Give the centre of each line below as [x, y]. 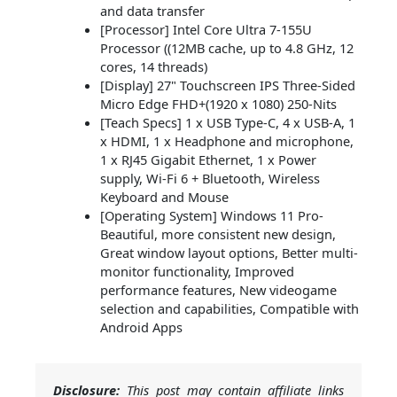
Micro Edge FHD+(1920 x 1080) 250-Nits [218, 104]
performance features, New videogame [218, 290]
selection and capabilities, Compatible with [229, 309]
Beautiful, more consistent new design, [218, 234]
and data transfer [152, 11]
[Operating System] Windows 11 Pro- [211, 216]
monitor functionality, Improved [197, 272]
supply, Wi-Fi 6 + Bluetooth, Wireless [210, 179]
